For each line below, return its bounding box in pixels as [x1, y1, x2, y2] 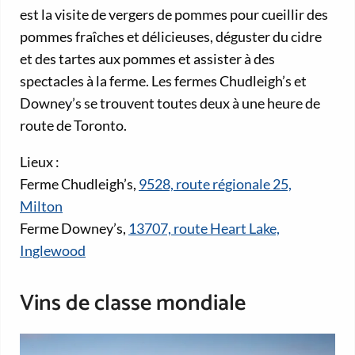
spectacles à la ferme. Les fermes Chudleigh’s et [20, 72, 307, 90]
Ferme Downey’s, [20, 219, 128, 238]
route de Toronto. [20, 116, 127, 135]
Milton [20, 197, 63, 216]
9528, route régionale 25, [139, 175, 292, 193]
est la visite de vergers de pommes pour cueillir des [20, 6, 328, 24]
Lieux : [20, 153, 59, 171]
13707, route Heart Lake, [128, 219, 280, 238]
